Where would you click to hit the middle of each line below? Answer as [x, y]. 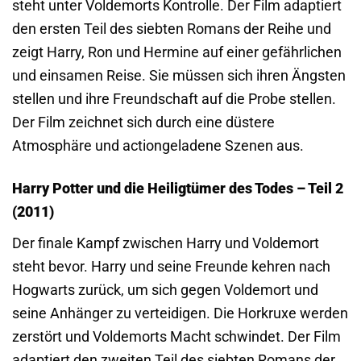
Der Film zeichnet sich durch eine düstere [143, 122]
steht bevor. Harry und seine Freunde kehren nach [171, 266]
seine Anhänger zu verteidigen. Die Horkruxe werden [180, 313]
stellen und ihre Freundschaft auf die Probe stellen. [174, 99]
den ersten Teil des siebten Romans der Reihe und [172, 29]
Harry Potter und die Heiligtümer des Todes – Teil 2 [178, 189]
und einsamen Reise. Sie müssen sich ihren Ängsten [179, 76]
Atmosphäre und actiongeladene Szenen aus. [158, 146]
